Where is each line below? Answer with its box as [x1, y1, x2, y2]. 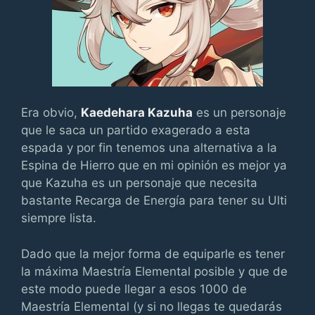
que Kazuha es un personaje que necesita [21, 176, 257, 190]
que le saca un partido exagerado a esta [21, 123, 250, 137]
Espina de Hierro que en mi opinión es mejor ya [21, 158, 287, 172]
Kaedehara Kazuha [81, 105, 193, 120]
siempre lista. [21, 211, 96, 225]
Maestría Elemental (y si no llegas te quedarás [21, 299, 282, 314]
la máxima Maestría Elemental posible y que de [21, 264, 288, 278]
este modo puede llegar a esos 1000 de [21, 281, 247, 296]
